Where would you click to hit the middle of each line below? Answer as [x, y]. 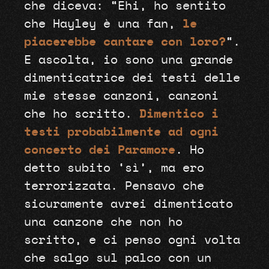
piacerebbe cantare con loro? [125, 42]
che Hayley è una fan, [103, 24]
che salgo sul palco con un [117, 258]
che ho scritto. [81, 114]
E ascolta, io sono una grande [128, 60]
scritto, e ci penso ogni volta [132, 240]
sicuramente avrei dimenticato [128, 204]
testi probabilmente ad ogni [121, 132]
